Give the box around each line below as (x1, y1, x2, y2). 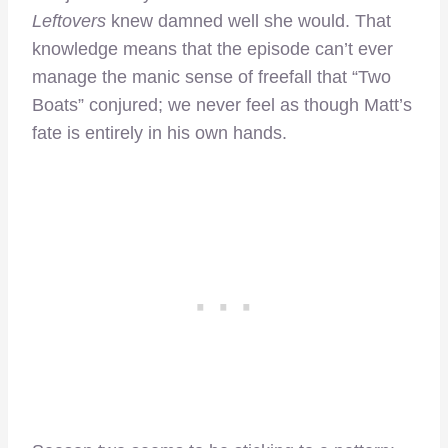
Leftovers (32, 11, 106, 32)
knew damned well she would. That (106, 11, 391, 32)
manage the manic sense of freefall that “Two (32, 67, 391, 88)
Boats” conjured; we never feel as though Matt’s (32, 95, 412, 116)
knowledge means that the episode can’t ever (32, 39, 393, 60)
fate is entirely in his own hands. (32, 123, 287, 144)
